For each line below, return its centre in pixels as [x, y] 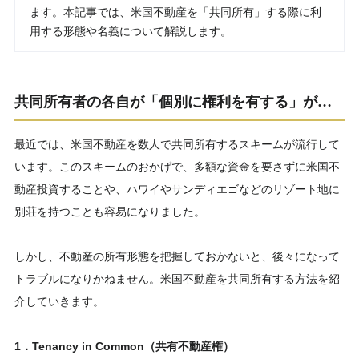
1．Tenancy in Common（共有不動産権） [124, 346]
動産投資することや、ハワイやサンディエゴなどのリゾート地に [177, 189]
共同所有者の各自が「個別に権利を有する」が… [173, 102]
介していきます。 [59, 301]
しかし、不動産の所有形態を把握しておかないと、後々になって [177, 256]
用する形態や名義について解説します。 [131, 31]
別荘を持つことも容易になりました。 [110, 212]
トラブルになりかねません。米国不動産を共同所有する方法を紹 [177, 279]
